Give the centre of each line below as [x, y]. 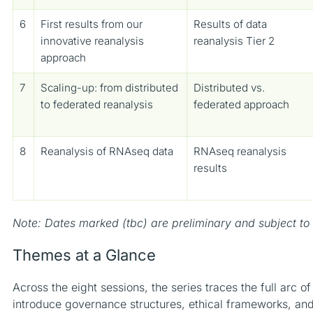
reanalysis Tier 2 [234, 41]
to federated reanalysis [97, 104]
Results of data [231, 24]
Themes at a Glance [84, 255]
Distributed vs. [230, 87]
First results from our [92, 24]
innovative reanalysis [93, 41]
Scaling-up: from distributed [110, 87]
